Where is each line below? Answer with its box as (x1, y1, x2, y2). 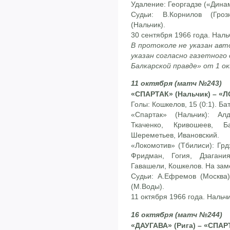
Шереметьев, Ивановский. (131, 131, 219, 140)
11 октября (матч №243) (131, 79, 222, 88)
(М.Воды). (131, 182, 164, 191)
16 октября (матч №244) (131, 210, 222, 219)
